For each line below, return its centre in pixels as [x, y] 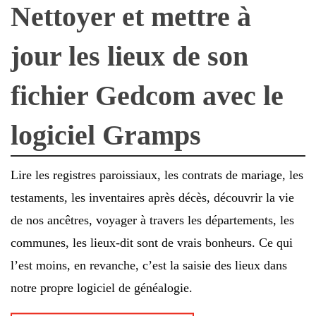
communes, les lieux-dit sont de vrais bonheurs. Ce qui [152, 242]
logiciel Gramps [106, 135]
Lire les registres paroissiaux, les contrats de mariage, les [157, 175]
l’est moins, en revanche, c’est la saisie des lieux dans [149, 265]
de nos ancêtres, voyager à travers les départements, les [152, 220]
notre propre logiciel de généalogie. [102, 287]
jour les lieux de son [129, 56]
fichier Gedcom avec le [147, 95]
